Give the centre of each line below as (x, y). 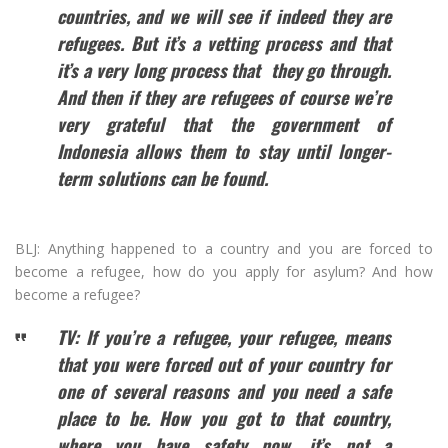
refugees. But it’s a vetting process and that (224, 43)
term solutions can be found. (162, 178)
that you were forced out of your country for (224, 364)
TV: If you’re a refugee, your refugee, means (224, 337)
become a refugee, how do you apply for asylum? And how (224, 272)
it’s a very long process (141, 70)
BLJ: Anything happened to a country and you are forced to (224, 249)
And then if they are (133, 97)
